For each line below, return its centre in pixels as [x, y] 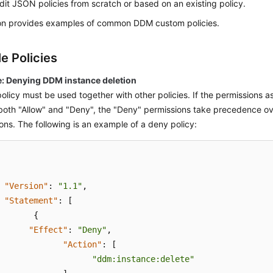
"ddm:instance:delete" [144, 259]
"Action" [83, 244]
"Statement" [31, 200]
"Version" [27, 186]
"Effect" [48, 230]
